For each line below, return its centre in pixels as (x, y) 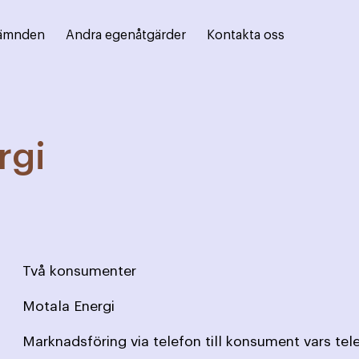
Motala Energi (69, 306)
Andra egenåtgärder (126, 35)
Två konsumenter (80, 271)
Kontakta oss (246, 35)
